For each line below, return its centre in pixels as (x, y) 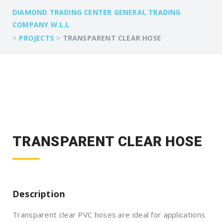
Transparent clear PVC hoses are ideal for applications (109, 215)
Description (39, 194)
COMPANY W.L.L (41, 25)
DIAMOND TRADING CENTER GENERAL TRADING (97, 12)
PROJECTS (37, 38)
